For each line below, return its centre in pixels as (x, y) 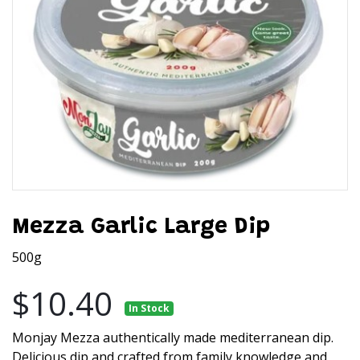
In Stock (149, 308)
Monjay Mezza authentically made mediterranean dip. (173, 338)
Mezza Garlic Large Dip (141, 227)
